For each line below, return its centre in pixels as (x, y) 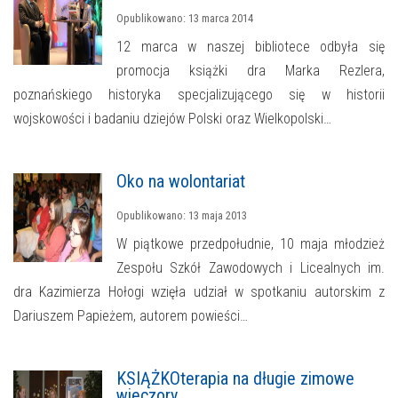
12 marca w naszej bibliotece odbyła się (251, 47)
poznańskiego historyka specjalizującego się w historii (199, 95)
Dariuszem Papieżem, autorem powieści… (131, 316)
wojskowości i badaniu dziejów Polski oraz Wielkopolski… (172, 119)
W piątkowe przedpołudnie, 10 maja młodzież (251, 244)
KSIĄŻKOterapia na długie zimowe (235, 379)
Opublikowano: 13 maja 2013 (182, 216)
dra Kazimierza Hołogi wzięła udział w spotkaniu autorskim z (199, 292)
